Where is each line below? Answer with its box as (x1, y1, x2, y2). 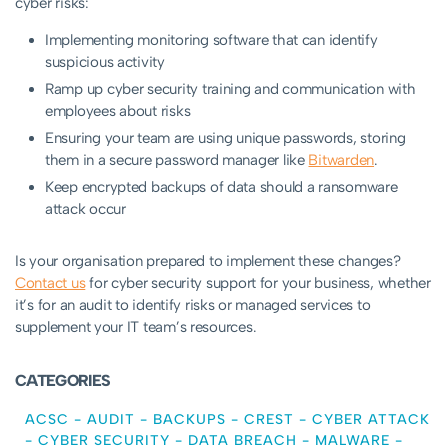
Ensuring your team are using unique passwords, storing (45, 129, 406, 148)
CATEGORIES (15, 371, 111, 391)
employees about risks (45, 102, 191, 121)
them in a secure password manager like (45, 151, 309, 170)
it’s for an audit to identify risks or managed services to (15, 296, 371, 315)
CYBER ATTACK (312, 411, 430, 429)
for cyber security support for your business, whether (85, 274, 431, 293)
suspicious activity (45, 53, 165, 72)
